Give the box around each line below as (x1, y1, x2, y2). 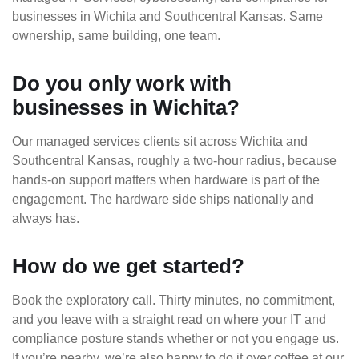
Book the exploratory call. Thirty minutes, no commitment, (12, 293, 335, 307)
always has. (12, 212, 79, 225)
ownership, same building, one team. (12, 29, 220, 42)
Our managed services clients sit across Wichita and (12, 135, 308, 148)
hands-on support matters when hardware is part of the (12, 173, 320, 187)
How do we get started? (12, 255, 244, 277)
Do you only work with (12, 72, 232, 95)
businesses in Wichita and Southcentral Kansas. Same (12, 10, 323, 23)
